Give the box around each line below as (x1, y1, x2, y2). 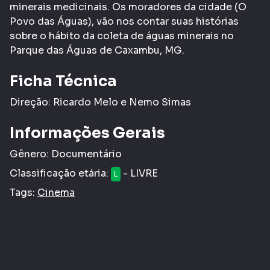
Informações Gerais (10, 123, 165, 142)
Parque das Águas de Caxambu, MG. (10, 43, 184, 57)
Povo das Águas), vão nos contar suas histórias (10, 14, 239, 28)
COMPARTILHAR (23, 233, 109, 246)
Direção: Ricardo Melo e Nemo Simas (10, 95, 191, 108)
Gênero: (10, 147, 51, 160)
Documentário (51, 147, 122, 160)
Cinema (37, 186, 75, 199)
